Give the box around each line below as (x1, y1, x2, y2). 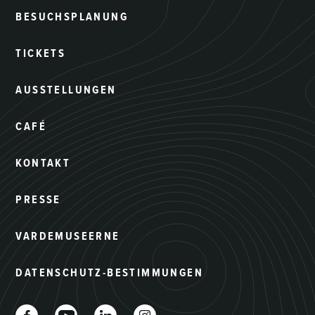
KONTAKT (15, 154, 71, 171)
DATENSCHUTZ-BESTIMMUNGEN (15, 264, 204, 281)
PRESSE (15, 191, 61, 207)
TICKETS (15, 44, 66, 61)
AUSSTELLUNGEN (15, 81, 117, 98)
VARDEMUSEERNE (15, 227, 120, 244)
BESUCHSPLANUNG (15, 8, 129, 25)
